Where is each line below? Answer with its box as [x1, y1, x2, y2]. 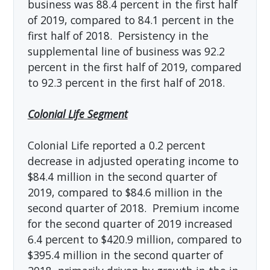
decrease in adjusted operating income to [27, 153, 239, 168]
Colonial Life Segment [27, 106, 128, 121]
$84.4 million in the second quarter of [27, 169, 217, 184]
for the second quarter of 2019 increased [27, 216, 233, 231]
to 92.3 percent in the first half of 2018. [27, 75, 225, 90]
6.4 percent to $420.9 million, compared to [27, 231, 242, 246]
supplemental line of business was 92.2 [27, 43, 225, 58]
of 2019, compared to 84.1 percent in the [27, 12, 234, 27]
